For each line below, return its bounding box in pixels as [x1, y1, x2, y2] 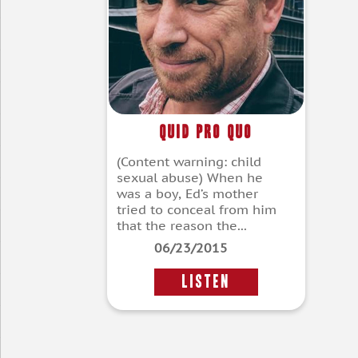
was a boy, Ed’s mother [117, 185, 258, 202]
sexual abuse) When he [117, 169, 263, 186]
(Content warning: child [117, 153, 261, 170]
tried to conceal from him [117, 201, 276, 218]
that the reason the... [117, 217, 247, 234]
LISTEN [182, 273, 231, 291]
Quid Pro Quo [159, 123, 253, 141]
